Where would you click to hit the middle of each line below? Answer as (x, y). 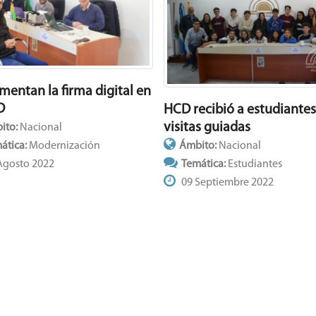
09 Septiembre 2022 (226, 183)
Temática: (204, 165)
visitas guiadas (207, 128)
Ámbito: (199, 146)
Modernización (65, 146)
